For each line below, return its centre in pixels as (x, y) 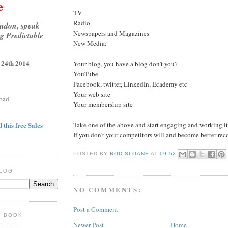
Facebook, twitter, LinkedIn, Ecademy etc (130, 84)
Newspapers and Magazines (111, 33)
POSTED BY (92, 153)
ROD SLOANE (130, 153)
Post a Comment (96, 209)
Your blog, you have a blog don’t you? (125, 63)
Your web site (92, 94)
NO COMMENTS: (108, 190)
